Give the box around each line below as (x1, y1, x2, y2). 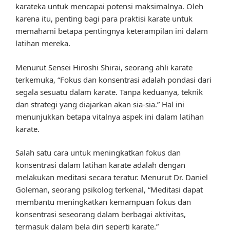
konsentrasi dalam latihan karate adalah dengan (15, 160, 185, 170)
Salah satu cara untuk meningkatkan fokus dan (15, 147, 181, 158)
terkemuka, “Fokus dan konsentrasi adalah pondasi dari (15, 74, 212, 85)
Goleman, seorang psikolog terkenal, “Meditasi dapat (15, 184, 203, 195)
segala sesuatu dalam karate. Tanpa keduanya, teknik (15, 86, 203, 97)
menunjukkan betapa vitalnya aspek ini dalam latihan (15, 111, 204, 122)
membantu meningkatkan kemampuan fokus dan (15, 197, 191, 207)
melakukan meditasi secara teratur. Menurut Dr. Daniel (15, 172, 208, 183)
